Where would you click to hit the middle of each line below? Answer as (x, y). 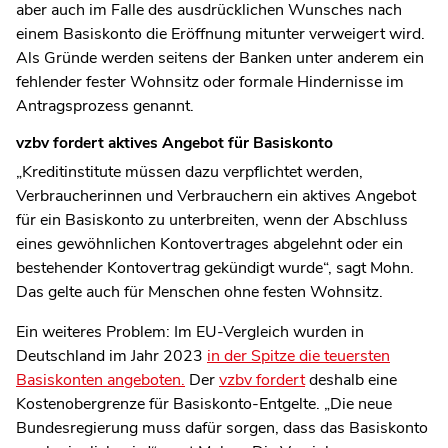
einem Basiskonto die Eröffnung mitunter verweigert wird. (220, 33)
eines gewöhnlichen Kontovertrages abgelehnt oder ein (209, 243)
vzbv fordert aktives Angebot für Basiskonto (174, 142)
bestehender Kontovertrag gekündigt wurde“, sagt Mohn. (215, 267)
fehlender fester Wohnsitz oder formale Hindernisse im (210, 81)
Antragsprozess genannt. (105, 105)
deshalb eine (351, 379)
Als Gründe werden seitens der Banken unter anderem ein (220, 57)
